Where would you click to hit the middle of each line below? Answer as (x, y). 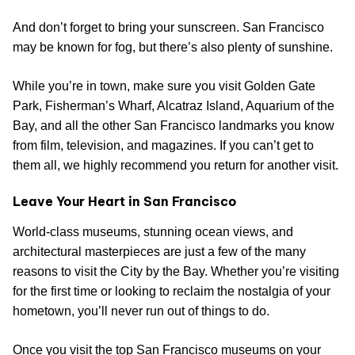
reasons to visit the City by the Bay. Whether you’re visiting (176, 272)
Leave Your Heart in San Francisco (125, 202)
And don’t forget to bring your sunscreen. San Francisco (168, 28)
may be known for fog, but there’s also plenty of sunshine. (173, 48)
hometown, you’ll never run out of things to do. (141, 311)
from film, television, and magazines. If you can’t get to (163, 146)
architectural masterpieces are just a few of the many (159, 252)
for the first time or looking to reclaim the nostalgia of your (172, 292)
